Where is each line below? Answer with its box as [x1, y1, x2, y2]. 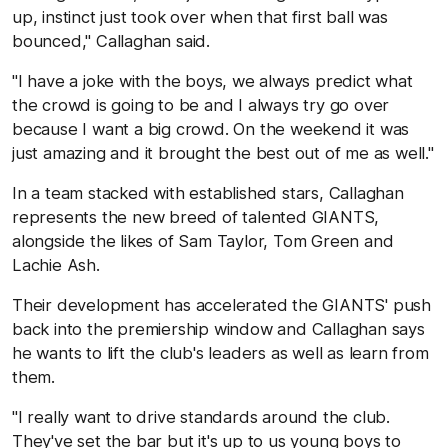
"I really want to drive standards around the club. [12, 406, 390, 427]
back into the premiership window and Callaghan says [12, 318, 425, 339]
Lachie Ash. [12, 254, 100, 275]
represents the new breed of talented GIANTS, [12, 206, 380, 227]
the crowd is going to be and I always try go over [12, 94, 390, 115]
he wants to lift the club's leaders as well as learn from [12, 342, 429, 363]
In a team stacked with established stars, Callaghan [12, 182, 404, 203]
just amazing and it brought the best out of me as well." [12, 142, 434, 163]
